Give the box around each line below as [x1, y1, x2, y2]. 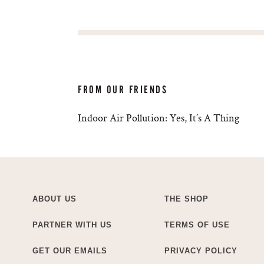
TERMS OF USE [164, 220, 230, 229]
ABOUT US [32, 194, 77, 203]
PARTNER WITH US [32, 220, 112, 229]
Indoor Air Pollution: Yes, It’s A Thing [78, 110, 239, 124]
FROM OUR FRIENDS [78, 83, 168, 95]
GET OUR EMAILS [32, 246, 107, 255]
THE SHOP [164, 194, 209, 203]
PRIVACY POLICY [164, 246, 237, 255]
